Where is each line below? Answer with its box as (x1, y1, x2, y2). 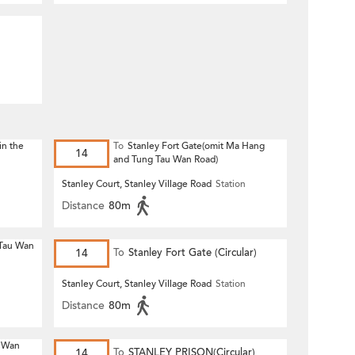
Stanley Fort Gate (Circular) (128, 246, 257, 260)
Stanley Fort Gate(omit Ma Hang (128, 139, 265, 152)
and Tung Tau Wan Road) (113, 153, 218, 166)
